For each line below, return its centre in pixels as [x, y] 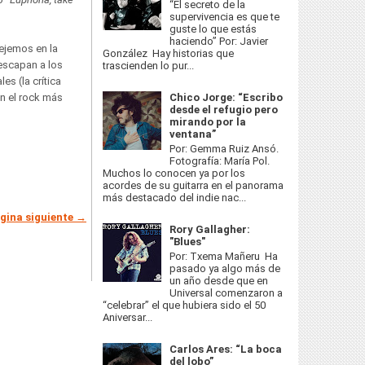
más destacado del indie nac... [174, 197]
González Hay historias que [168, 54]
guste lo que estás [213, 29]
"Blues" [188, 242]
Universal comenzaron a [226, 292]
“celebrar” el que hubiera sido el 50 [184, 305]
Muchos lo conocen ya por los [174, 173]
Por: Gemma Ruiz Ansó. [226, 148]
